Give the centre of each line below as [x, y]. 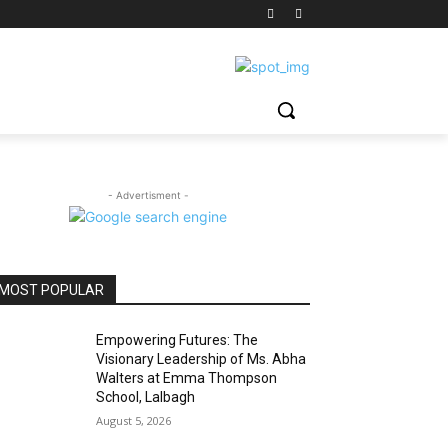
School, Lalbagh [146, 397]
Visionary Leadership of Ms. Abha [201, 359]
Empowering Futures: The [177, 340]
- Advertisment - [148, 195]
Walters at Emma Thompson [187, 378]
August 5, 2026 [134, 420]
